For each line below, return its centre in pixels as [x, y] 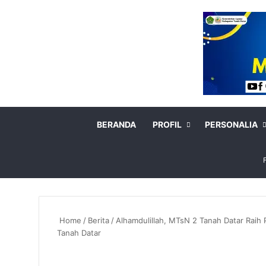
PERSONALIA [231, 124]
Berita [99, 220]
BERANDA [116, 124]
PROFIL [167, 124]
